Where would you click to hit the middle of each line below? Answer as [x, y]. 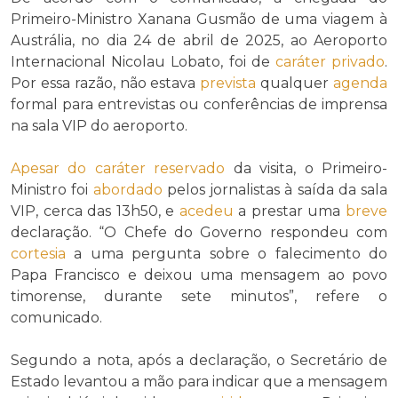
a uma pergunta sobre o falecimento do [227, 254]
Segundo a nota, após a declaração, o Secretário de [199, 361]
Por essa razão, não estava [106, 84]
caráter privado [330, 62]
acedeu [206, 211]
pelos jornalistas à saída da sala [275, 190]
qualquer [295, 84]
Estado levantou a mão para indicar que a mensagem [199, 382]
